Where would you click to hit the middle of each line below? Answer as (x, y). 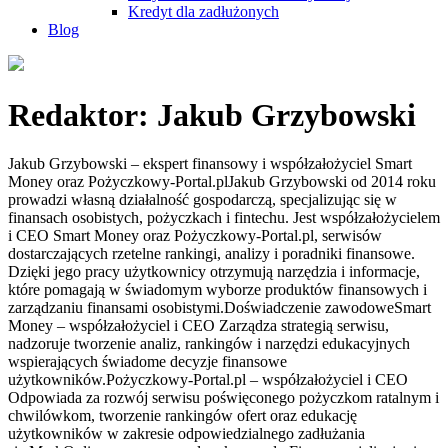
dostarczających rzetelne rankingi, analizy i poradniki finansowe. (211, 253)
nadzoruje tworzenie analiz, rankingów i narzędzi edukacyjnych (209, 343)
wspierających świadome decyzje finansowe (147, 361)
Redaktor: (82, 114)
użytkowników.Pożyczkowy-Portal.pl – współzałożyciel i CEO (208, 379)
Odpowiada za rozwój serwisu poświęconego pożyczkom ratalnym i (223, 397)
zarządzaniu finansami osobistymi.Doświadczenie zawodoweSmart (219, 307)
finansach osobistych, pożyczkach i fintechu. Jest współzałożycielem (224, 217)
